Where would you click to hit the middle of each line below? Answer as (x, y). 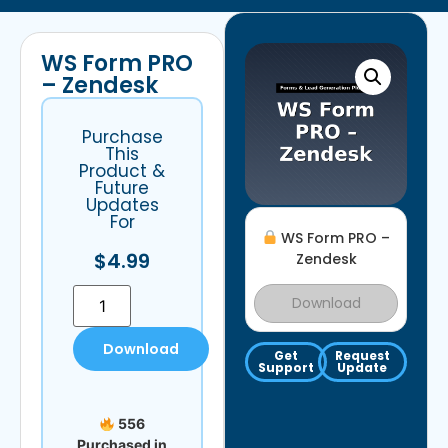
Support (286, 368)
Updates (122, 205)
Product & (122, 171)
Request (362, 356)
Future (122, 188)
